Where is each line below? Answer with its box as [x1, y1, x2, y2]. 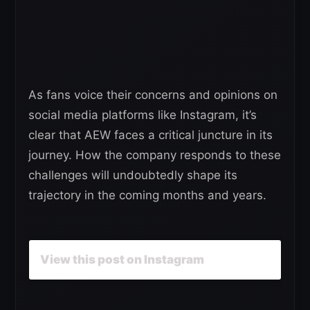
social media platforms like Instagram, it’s [28, 108, 257, 122]
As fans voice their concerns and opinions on [28, 88, 277, 102]
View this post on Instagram [40, 253, 204, 267]
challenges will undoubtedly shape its [28, 168, 237, 183]
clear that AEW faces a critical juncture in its [28, 128, 273, 143]
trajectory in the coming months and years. [28, 188, 266, 203]
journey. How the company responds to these [28, 148, 281, 163]
